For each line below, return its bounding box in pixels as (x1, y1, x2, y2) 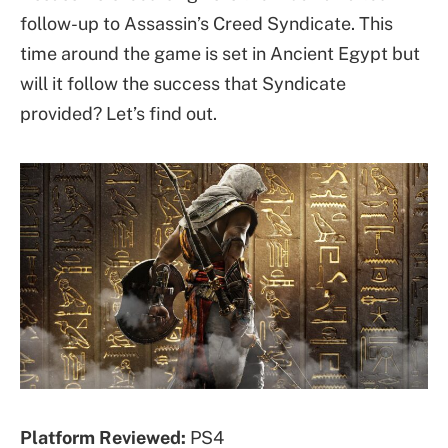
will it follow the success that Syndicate (20, 73, 346, 94)
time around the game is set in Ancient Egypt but (20, 43, 420, 64)
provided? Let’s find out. (20, 103, 217, 124)
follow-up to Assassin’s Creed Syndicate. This (20, 13, 393, 34)
